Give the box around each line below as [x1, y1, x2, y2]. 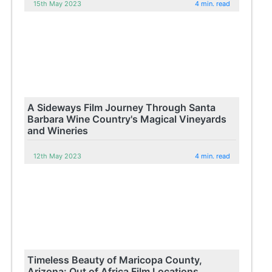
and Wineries [27, 124, 89, 137]
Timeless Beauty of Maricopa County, [27, 253, 203, 266]
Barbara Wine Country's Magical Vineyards [27, 112, 227, 125]
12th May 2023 [33, 151, 82, 160]
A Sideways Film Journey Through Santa [27, 101, 216, 114]
